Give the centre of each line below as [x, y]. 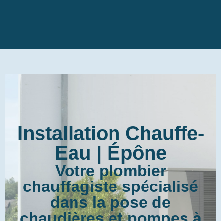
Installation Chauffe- [110, 133]
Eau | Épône [110, 153]
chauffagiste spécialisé [110, 186]
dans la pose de [110, 202]
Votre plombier [110, 171]
